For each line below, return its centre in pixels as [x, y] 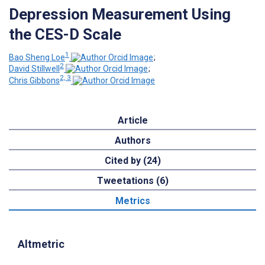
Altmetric [41, 244]
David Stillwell [34, 69]
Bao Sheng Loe [37, 57]
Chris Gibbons [34, 80]
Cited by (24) [132, 160]
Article [132, 120]
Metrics [132, 201]
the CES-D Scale [65, 34]
